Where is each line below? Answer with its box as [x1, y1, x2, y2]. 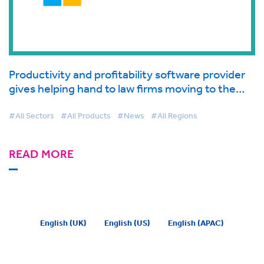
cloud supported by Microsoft [9, 95, 158, 110]
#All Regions [151, 110, 197, 121]
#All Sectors [9, 110, 54, 121]
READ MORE [9, 147, 74, 162]
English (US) [104, 217, 150, 229]
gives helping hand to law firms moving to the [9, 81, 236, 95]
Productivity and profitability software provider [9, 67, 245, 81]
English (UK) [40, 217, 87, 229]
